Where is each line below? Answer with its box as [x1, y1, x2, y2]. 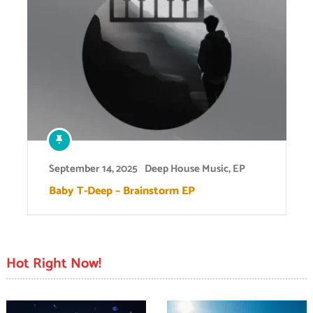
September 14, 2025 [48, 159, 138, 177]
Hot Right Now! [6, 252, 101, 275]
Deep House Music [144, 159, 228, 177]
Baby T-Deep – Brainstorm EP [48, 181, 195, 201]
